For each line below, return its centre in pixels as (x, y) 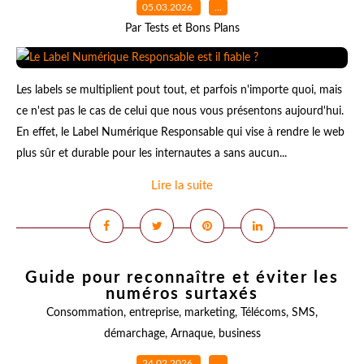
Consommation (85, 313)
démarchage (134, 334)
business (239, 334)
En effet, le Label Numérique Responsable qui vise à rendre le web (180, 132)
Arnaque (191, 334)
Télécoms (263, 313)
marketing (210, 313)
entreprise (154, 313)
